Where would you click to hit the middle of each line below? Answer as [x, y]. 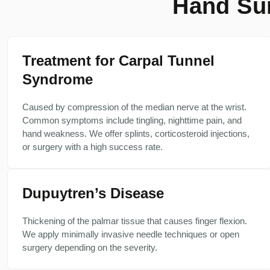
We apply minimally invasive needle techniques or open [131, 234]
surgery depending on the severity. [90, 247]
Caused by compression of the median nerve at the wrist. [134, 107]
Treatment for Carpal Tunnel [118, 61]
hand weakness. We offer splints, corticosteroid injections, [136, 133]
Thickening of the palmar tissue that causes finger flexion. [135, 221]
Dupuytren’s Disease [93, 193]
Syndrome [58, 79]
